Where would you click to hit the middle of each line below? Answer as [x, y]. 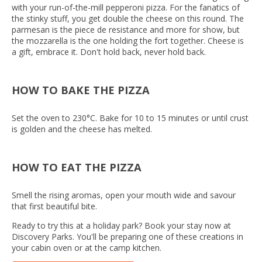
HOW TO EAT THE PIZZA [77, 167]
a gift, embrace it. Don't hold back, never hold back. [110, 51]
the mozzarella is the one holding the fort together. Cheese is [128, 40]
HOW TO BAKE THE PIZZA [81, 89]
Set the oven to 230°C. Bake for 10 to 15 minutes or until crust [130, 118]
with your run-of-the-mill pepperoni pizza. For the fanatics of [126, 7]
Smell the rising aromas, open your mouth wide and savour [124, 195]
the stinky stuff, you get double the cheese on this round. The [128, 18]
